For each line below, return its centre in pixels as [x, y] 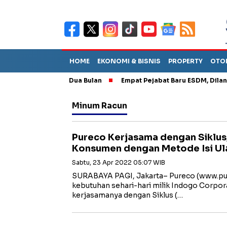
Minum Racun [100, 106]
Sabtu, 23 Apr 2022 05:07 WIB [119, 162]
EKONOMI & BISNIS [129, 61]
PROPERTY [185, 61]
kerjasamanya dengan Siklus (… [127, 195]
